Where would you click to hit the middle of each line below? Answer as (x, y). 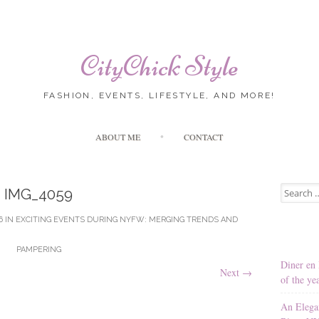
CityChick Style (159, 66)
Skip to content (190, 127)
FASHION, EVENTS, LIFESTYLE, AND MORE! (159, 95)
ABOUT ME (118, 136)
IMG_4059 (38, 194)
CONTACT (204, 136)
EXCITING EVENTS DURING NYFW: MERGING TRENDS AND (127, 219)
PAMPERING (38, 249)
